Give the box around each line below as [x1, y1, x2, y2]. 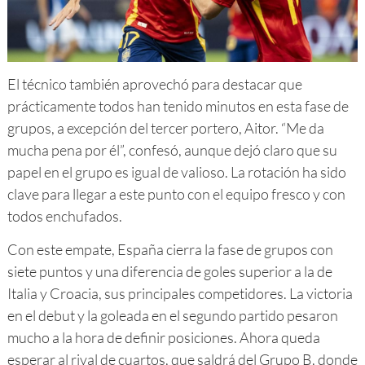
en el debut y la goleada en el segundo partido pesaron [7, 306, 338, 324]
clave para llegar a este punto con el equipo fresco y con [7, 184, 345, 203]
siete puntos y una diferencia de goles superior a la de [7, 262, 332, 280]
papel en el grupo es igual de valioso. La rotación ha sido [7, 162, 346, 181]
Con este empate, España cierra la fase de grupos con [7, 240, 333, 258]
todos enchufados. [7, 206, 122, 225]
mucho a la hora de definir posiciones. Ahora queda [7, 328, 320, 346]
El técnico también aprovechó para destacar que [7, 74, 302, 93]
